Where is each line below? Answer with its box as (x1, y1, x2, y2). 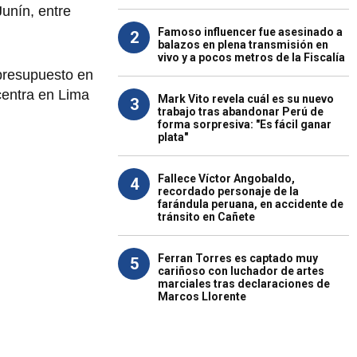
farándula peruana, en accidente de (158, 198, 343, 210)
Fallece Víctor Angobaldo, (158, 172, 295, 185)
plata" (158, 131, 188, 143)
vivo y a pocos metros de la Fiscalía (158, 51, 345, 64)
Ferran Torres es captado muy (158, 252, 318, 265)
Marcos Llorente (158, 290, 246, 303)
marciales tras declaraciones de (158, 277, 330, 290)
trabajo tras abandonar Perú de (158, 105, 324, 118)
